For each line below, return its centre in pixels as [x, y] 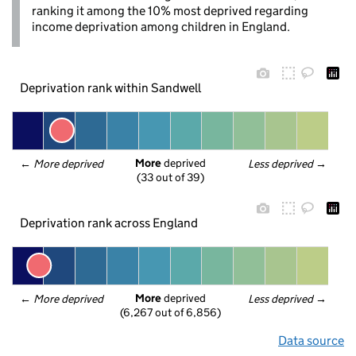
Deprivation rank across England [108, 222]
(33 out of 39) [170, 178]
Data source [311, 341]
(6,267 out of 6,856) [170, 313]
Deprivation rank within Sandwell [110, 87]
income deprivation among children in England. [161, 27]
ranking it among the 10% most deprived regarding [170, 11]
